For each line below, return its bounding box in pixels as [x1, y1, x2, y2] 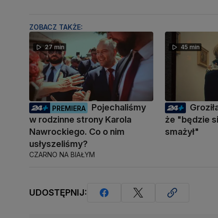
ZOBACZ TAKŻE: [29, 22, 83, 31]
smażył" [165, 126, 200, 137]
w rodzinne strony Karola [29, 114, 131, 125]
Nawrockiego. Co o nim [29, 126, 125, 137]
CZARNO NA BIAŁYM [29, 150, 95, 159]
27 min [45, 43, 64, 51]
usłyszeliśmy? [29, 138, 88, 149]
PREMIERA [52, 104, 86, 112]
